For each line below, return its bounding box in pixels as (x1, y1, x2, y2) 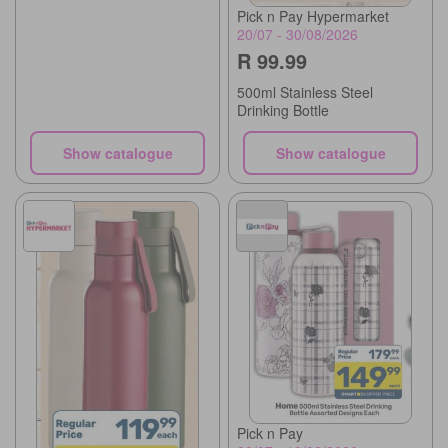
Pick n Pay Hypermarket (237, 6, 389, 27)
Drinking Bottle (237, 100, 329, 121)
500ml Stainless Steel (237, 82, 373, 103)
